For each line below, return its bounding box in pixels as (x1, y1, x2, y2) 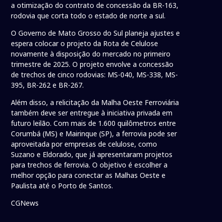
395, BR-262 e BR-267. (11, 80, 84, 90)
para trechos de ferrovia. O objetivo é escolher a (11, 160, 168, 170)
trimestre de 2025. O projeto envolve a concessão (11, 59, 174, 69)
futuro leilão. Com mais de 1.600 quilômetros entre (11, 118, 176, 128)
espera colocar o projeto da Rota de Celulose (11, 39, 159, 49)
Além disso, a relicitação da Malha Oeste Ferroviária (11, 98, 179, 108)
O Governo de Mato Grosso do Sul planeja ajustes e (11, 28, 180, 38)
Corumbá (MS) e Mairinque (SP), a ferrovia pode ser (11, 129, 177, 139)
